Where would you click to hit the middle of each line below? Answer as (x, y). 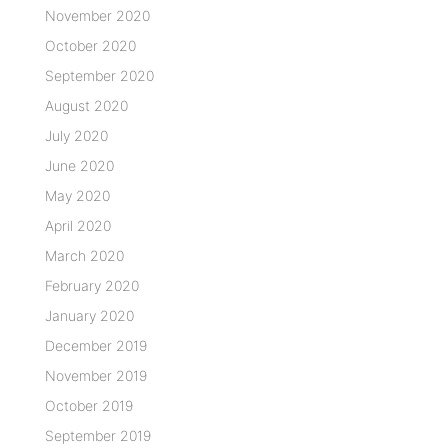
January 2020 (89, 315)
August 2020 (86, 105)
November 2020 (97, 15)
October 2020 (90, 45)
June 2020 (79, 165)
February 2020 (91, 285)
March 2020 (84, 255)
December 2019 (95, 345)
